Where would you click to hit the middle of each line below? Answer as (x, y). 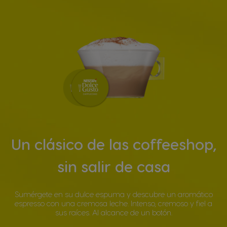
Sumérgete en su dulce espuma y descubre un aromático (113, 194)
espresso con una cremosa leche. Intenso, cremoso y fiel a (113, 203)
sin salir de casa (113, 166)
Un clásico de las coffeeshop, (113, 144)
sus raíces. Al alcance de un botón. (113, 212)
